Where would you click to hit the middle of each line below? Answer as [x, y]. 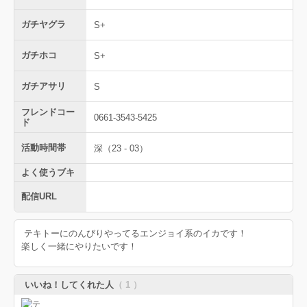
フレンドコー [48, 112]
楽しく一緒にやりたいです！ [79, 247]
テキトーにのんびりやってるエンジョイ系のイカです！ [134, 234]
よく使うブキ [48, 173]
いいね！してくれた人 [69, 285]
